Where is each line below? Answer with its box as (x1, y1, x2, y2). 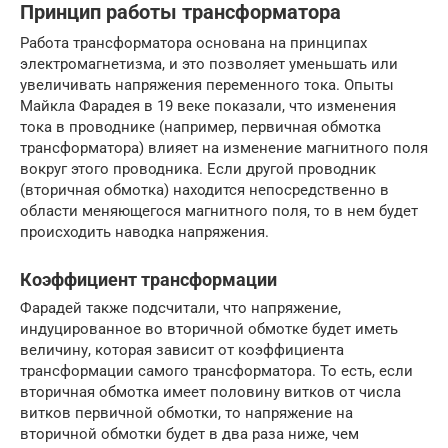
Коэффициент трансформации (20, 268, 277, 290)
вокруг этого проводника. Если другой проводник (20, 159, 376, 178)
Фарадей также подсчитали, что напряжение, (20, 298, 341, 317)
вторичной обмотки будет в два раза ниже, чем (20, 424, 359, 443)
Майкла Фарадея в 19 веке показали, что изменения (20, 96, 396, 115)
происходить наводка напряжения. (20, 222, 269, 241)
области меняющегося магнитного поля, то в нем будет (20, 201, 418, 220)
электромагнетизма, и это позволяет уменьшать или (20, 54, 398, 73)
